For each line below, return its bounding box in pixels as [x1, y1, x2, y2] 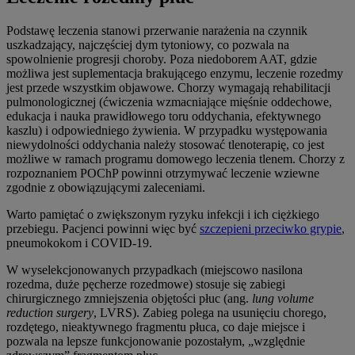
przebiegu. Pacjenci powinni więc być [6, 221, 200, 235]
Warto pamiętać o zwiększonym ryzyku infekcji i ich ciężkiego [6, 207, 319, 221]
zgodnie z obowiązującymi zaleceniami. [6, 180, 205, 194]
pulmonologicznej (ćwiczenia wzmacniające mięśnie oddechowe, [6, 94, 332, 109]
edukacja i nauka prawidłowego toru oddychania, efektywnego [6, 109, 321, 123]
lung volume [252, 291, 314, 305]
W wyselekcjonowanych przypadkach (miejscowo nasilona [6, 262, 303, 277]
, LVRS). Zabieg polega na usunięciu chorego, [94, 305, 326, 319]
